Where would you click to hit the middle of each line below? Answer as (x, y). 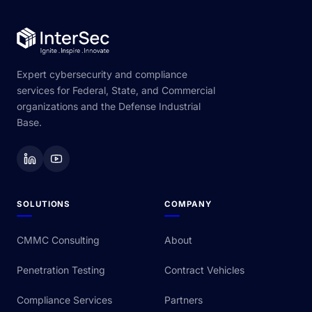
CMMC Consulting (58, 240)
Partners (184, 300)
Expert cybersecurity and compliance (102, 75)
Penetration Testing (61, 270)
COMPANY (188, 204)
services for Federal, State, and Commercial (116, 91)
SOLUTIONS (44, 204)
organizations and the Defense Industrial (109, 107)
